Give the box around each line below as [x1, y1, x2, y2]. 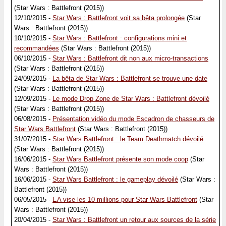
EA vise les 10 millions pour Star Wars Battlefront [52, 196, 197, 203]
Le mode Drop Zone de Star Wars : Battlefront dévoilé [52, 95, 209, 102]
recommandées [14, 44, 59, 52]
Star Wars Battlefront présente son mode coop [52, 155, 188, 163]
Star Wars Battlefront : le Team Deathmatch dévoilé [52, 135, 203, 143]
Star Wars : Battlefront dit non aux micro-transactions [52, 54, 208, 62]
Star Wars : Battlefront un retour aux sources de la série [52, 216, 216, 223]
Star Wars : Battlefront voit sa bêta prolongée [52, 14, 185, 22]
